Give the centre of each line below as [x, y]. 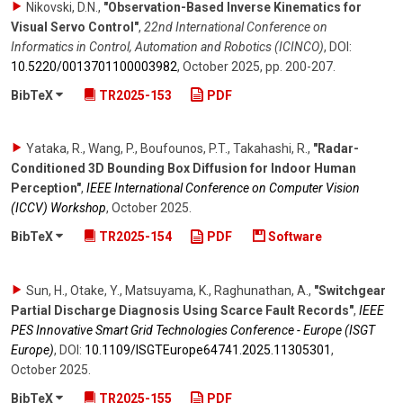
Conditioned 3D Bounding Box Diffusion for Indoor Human [184, 169]
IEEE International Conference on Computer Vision [223, 188]
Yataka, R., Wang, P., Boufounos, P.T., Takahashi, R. [167, 149]
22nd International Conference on [236, 27]
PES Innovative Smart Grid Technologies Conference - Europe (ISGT [193, 331]
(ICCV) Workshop [58, 208]
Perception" [46, 188]
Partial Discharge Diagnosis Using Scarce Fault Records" [182, 311]
